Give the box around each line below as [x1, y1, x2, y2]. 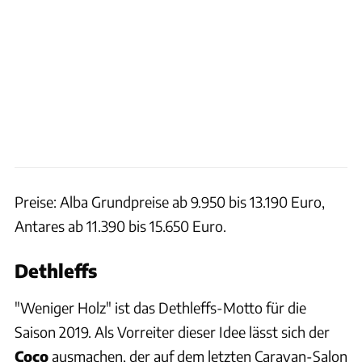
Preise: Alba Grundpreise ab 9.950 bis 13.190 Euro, [15, 192, 325, 211]
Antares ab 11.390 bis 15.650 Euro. [15, 216, 226, 235]
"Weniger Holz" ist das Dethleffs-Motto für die [15, 297, 306, 317]
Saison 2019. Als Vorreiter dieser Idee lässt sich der [15, 322, 330, 341]
